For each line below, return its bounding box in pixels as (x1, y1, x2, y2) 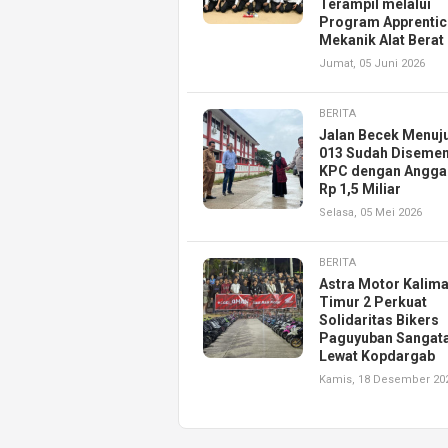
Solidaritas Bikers (319, 312, 439, 329)
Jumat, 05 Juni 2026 (319, 57, 425, 71)
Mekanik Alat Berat (319, 32, 444, 49)
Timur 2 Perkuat (319, 294, 427, 311)
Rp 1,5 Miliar (319, 181, 401, 198)
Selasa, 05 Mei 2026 (319, 206, 422, 220)
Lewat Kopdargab (319, 348, 435, 365)
